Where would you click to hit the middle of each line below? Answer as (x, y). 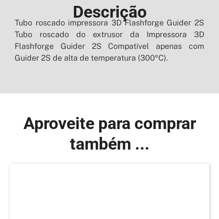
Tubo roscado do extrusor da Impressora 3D (109, 34)
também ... (109, 143)
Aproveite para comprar (109, 123)
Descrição (109, 11)
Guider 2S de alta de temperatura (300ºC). (91, 58)
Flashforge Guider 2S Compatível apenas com (109, 46)
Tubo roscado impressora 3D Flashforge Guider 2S (109, 22)
